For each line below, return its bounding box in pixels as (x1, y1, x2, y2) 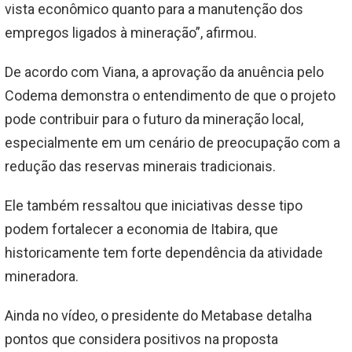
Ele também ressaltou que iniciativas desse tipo (5, 197, 302, 214)
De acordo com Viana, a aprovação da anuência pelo (5, 64, 324, 81)
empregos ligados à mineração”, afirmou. (5, 24, 257, 42)
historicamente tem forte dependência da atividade (5, 244, 323, 262)
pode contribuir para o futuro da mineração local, (5, 111, 303, 128)
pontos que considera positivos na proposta (5, 331, 278, 348)
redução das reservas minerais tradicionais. (5, 158, 276, 175)
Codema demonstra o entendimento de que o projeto (5, 87, 335, 104)
